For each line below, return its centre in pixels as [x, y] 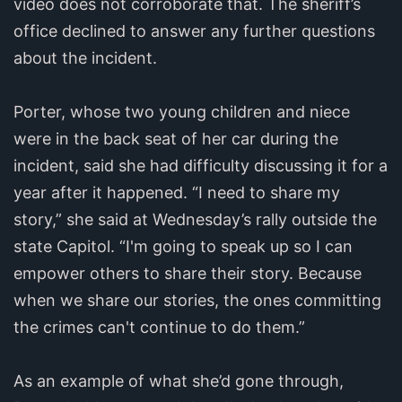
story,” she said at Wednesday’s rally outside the [195, 219]
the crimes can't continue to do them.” [159, 327]
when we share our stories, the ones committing [197, 300]
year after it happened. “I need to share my [177, 192]
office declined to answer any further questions [194, 31]
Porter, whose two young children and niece [182, 111]
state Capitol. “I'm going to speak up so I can [183, 246]
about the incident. [85, 57]
